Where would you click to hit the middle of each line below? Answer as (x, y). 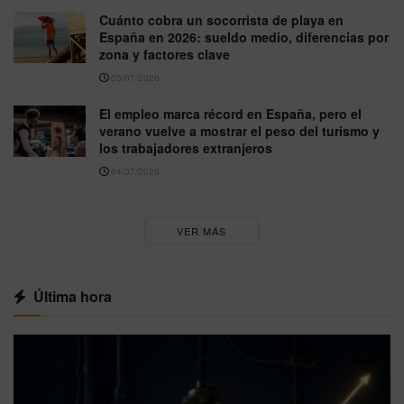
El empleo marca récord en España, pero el (230, 114)
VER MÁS (202, 231)
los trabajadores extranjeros (186, 148)
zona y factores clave (165, 54)
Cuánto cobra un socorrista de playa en (221, 20)
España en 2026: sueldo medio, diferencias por (244, 37)
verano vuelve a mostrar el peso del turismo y (239, 131)
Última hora (73, 296)
